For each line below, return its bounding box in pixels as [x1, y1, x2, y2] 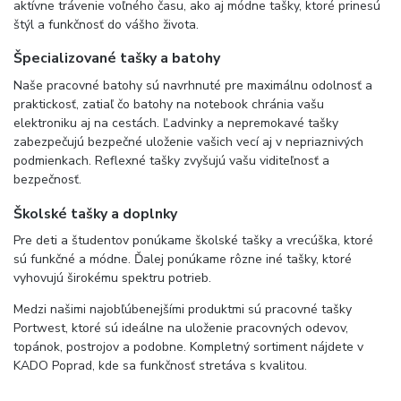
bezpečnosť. [13, 171, 81, 188]
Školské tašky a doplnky [13, 203, 177, 224]
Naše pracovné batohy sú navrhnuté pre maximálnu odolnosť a [13, 77, 372, 94]
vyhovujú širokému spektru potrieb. [13, 269, 211, 287]
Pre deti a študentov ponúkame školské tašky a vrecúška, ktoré [13, 232, 373, 250]
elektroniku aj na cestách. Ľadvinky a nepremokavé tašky [13, 115, 338, 132]
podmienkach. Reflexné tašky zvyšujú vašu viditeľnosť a [13, 152, 329, 169]
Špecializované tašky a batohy [13, 48, 220, 69]
